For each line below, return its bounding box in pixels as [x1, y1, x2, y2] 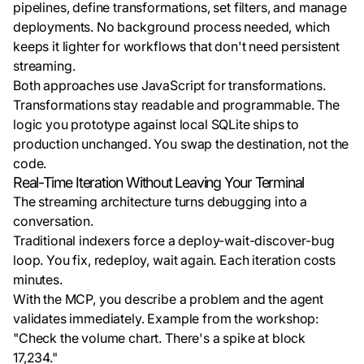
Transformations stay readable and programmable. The [13, 97, 340, 113]
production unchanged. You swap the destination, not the [13, 136, 349, 152]
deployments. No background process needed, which [13, 19, 331, 35]
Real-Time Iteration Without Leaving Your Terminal [13, 174, 305, 191]
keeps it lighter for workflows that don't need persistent [13, 38, 340, 54]
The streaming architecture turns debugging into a [13, 193, 308, 210]
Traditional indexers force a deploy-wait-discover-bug [13, 232, 335, 249]
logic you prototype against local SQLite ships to [13, 116, 300, 132]
